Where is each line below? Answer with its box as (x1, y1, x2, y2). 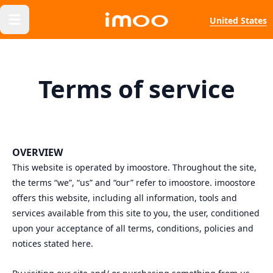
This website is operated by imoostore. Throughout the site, (12, 161, 257, 173)
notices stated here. (12, 238, 96, 249)
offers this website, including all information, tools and (12, 192, 237, 204)
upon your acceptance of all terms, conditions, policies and (12, 222, 253, 234)
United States (210, 14, 267, 26)
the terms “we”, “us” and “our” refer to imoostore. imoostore (12, 177, 255, 188)
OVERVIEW (12, 146, 65, 159)
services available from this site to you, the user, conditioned (12, 207, 260, 219)
